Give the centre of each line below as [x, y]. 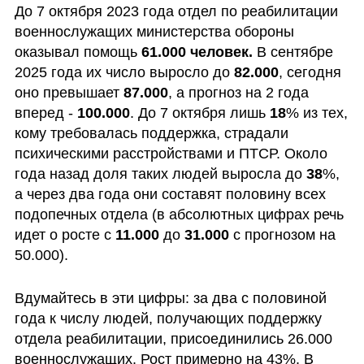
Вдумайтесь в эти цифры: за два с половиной [170, 299]
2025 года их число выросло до [124, 72]
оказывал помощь [76, 52]
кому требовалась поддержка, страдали [151, 133]
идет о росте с [65, 234]
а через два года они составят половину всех [170, 194]
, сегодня [310, 72]
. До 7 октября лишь [199, 113]
